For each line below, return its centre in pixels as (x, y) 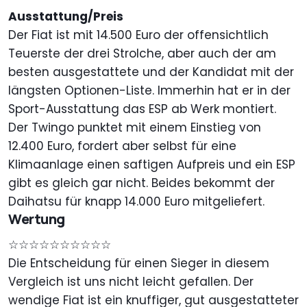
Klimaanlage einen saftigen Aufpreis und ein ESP (152, 165)
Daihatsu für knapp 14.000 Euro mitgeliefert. (136, 202)
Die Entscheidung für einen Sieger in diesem (139, 263)
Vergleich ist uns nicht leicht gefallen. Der (131, 282)
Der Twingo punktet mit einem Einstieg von (135, 128)
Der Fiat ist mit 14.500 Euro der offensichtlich (138, 35)
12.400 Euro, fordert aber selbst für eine (122, 146)
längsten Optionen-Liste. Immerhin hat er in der (149, 91)
